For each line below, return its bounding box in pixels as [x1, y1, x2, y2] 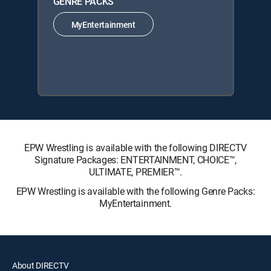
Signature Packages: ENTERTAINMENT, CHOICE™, [34, 153, 237, 167]
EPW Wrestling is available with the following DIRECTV [24, 141, 247, 155]
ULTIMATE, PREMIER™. [89, 165, 182, 179]
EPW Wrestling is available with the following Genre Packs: [16, 184, 255, 198]
